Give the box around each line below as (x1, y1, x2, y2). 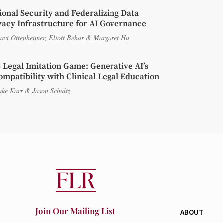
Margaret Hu (93, 33, 129, 43)
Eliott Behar (49, 33, 84, 43)
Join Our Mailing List (35, 205, 116, 217)
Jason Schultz (32, 86, 70, 96)
